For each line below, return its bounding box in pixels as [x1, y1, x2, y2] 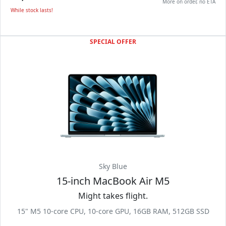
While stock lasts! [11, 7, 53, 14]
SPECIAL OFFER [90, 37, 136, 46]
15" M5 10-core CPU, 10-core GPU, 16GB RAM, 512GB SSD [17, 206, 209, 216]
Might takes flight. [78, 190, 148, 201]
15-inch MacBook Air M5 [56, 174, 169, 188]
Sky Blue [99, 161, 127, 171]
